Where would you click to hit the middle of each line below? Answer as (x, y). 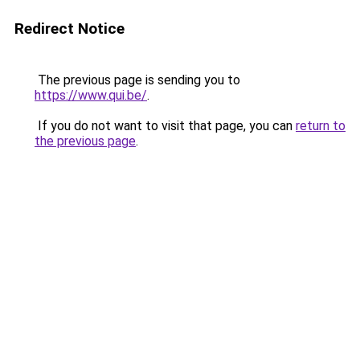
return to (321, 126)
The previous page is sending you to (137, 80)
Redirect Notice (70, 29)
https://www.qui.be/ (91, 95)
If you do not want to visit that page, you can (165, 126)
